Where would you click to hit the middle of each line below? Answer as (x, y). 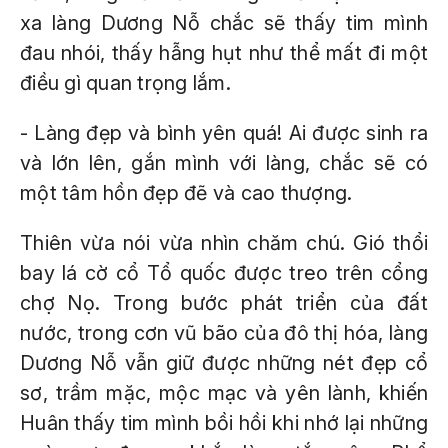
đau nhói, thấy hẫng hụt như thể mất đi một (224, 53)
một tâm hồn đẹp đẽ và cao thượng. (186, 193)
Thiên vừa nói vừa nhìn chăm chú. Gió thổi (224, 243)
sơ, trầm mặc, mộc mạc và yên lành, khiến (224, 393)
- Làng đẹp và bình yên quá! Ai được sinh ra (224, 133)
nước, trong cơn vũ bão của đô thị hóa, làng (224, 333)
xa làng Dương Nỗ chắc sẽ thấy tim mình (224, 23)
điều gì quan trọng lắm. (125, 83)
